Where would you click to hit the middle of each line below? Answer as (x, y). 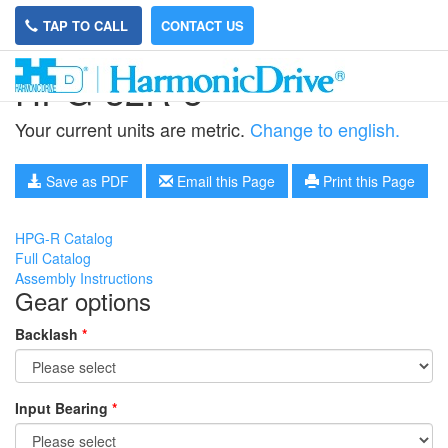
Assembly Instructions (84, 278)
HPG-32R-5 (109, 90)
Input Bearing (63, 408)
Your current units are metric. (132, 129)
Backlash (48, 334)
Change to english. (325, 129)
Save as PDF (85, 181)
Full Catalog (53, 258)
